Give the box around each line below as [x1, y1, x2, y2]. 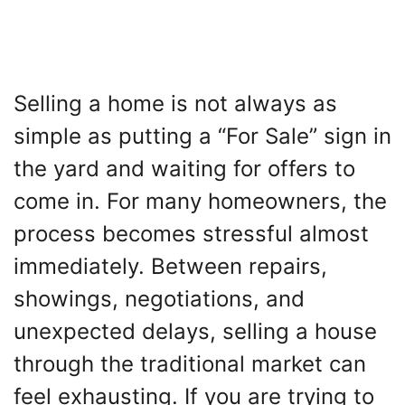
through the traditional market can [14, 351, 366, 378]
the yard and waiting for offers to [14, 155, 355, 183]
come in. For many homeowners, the [14, 188, 387, 215]
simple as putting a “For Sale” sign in [14, 123, 391, 150]
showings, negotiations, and [14, 286, 305, 313]
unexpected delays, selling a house [14, 318, 377, 345]
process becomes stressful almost [14, 221, 369, 248]
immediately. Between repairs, [14, 253, 327, 280]
